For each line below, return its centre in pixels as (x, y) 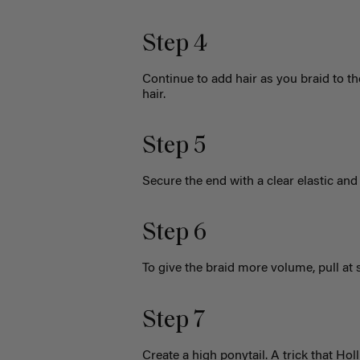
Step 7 (174, 321)
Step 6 (175, 234)
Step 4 (175, 44)
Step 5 (175, 147)
